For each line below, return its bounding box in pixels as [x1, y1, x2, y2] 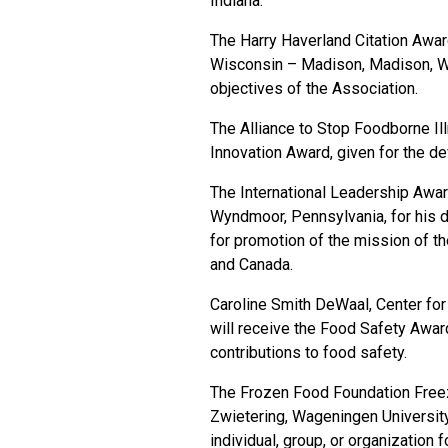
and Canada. [210, 255, 293, 274]
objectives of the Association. [210, 79, 418, 98]
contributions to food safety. [210, 343, 407, 362]
